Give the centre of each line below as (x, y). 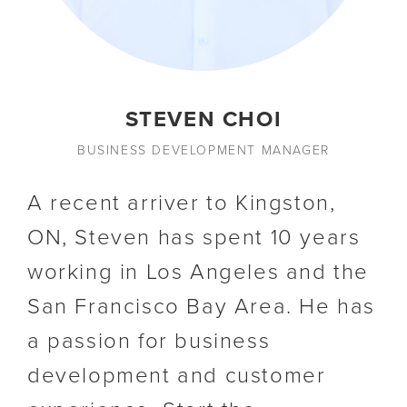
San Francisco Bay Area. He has (202, 306)
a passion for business (149, 341)
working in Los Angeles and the (199, 272)
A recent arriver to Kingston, (182, 203)
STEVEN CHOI (203, 119)
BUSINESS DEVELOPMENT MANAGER (203, 150)
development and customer (177, 375)
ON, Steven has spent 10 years (194, 237)
